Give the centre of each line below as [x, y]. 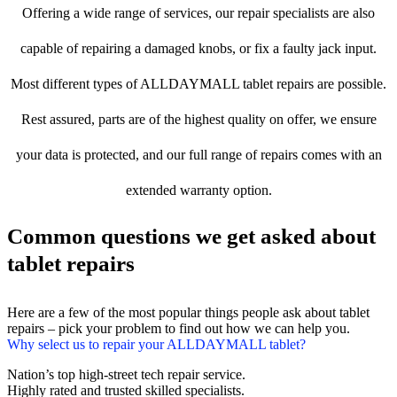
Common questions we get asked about [191, 237]
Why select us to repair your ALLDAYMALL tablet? [156, 345]
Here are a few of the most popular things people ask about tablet [188, 313]
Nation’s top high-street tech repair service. [126, 375]
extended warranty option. [198, 191]
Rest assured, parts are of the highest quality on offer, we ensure [198, 120]
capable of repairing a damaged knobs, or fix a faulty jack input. [198, 49]
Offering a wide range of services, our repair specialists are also [198, 13]
